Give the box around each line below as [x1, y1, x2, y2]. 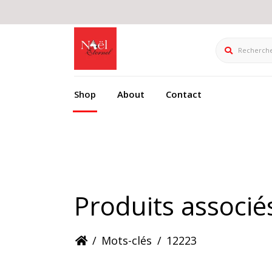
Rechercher [215, 36, 269, 52]
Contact [166, 88, 202, 100]
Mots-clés [101, 233, 152, 248]
